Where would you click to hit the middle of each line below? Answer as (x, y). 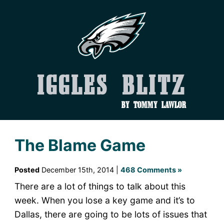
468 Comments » (151, 169)
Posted (27, 169)
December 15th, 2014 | (80, 169)
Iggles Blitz (112, 87)
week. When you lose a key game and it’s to (104, 200)
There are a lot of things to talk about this (100, 186)
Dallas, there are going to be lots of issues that (110, 214)
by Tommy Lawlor (154, 105)
